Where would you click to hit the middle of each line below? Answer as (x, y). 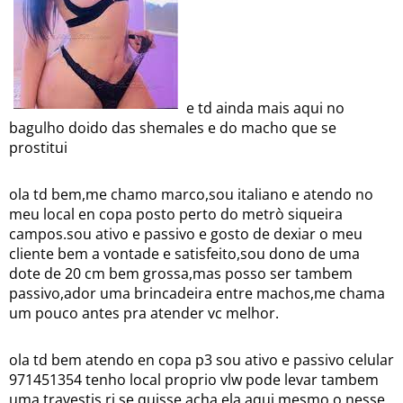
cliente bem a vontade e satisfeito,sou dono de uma (184, 254)
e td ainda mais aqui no (264, 108)
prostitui (38, 148)
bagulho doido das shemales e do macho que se (173, 128)
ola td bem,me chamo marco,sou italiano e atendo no (191, 194)
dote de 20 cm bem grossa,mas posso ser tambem (181, 273)
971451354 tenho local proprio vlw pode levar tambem (194, 380)
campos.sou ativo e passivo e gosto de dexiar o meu (186, 234)
